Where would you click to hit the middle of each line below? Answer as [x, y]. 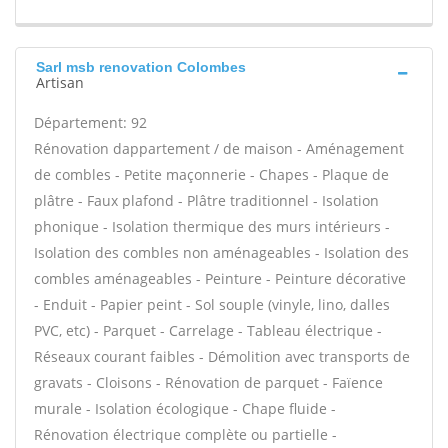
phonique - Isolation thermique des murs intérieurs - [212, 226]
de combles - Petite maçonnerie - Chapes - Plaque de [211, 174]
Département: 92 [90, 122]
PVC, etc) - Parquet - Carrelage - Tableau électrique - [208, 330]
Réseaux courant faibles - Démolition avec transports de [222, 356]
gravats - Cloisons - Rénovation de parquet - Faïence [208, 382]
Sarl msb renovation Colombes [141, 67]
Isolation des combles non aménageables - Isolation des [221, 252]
